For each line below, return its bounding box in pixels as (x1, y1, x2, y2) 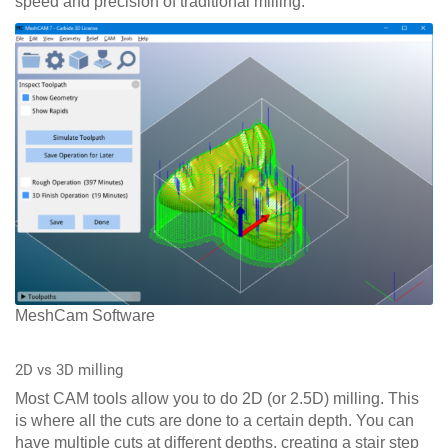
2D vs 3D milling (15, 361, 123, 380)
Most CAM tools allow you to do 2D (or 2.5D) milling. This (15, 390, 419, 408)
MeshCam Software (15, 307, 155, 325)
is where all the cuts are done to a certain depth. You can (15, 412, 414, 430)
